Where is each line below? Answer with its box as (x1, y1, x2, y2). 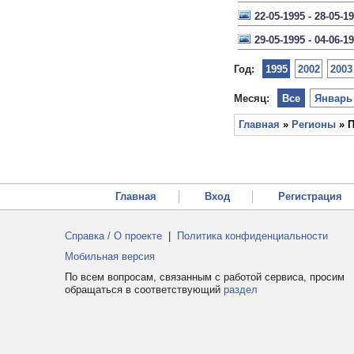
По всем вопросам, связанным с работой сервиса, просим (65, 271, 345, 283)
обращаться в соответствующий (65, 284, 224, 296)
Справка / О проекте (65, 230, 162, 242)
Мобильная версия (65, 250, 155, 262)
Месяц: (234, 92, 269, 104)
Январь (314, 92, 352, 104)
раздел (224, 284, 258, 296)
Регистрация (278, 190, 342, 202)
